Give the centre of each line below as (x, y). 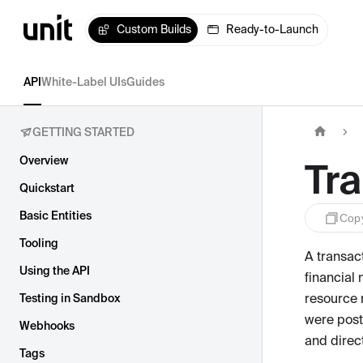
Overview (44, 160)
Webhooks (47, 326)
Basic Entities (56, 216)
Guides (145, 82)
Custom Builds (154, 30)
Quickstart (47, 188)
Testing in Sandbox (70, 298)
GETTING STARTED (83, 132)
